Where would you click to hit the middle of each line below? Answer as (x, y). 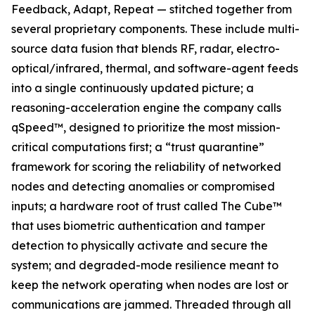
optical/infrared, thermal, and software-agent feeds (155, 68)
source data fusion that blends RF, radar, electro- (146, 49)
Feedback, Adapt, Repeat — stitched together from (152, 9)
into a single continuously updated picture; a (133, 88)
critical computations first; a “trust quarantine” (138, 147)
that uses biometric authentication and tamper (138, 226)
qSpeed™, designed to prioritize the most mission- (146, 127)
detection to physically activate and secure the (140, 245)
